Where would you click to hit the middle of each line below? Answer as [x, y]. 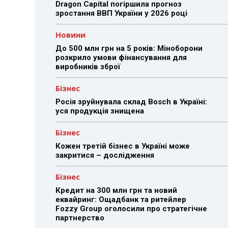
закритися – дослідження [105, 155]
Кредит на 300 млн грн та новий [116, 190]
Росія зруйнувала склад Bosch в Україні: [131, 102]
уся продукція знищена [99, 111]
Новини [70, 35]
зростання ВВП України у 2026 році [121, 13]
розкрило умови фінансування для [121, 58]
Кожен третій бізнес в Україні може [122, 146]
